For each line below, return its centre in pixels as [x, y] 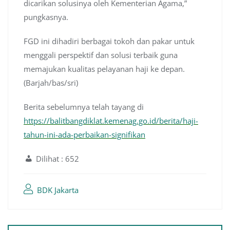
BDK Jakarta [57, 190]
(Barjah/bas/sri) [51, 83]
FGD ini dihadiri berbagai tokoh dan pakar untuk [109, 41]
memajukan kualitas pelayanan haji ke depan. [104, 69]
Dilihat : [50, 159]
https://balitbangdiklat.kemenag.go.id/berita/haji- [111, 121]
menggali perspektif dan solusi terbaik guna [101, 55]
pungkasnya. [46, 17]
